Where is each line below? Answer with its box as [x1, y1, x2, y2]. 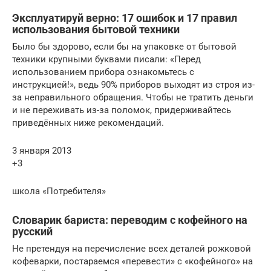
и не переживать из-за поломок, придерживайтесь [12, 104, 231, 116]
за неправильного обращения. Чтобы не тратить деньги [12, 91, 253, 103]
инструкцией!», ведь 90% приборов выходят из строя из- [12, 79, 255, 90]
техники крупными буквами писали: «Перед [12, 53, 201, 65]
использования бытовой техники [12, 22, 180, 36]
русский [12, 224, 53, 238]
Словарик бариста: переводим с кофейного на [12, 213, 247, 226]
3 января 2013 [12, 145, 71, 156]
